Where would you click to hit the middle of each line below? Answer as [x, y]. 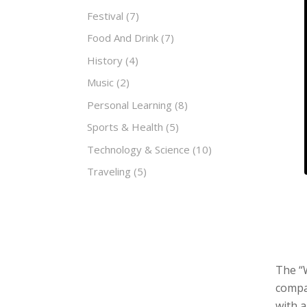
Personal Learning [130, 105]
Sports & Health [125, 127]
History [105, 60]
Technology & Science [138, 149]
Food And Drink [123, 38]
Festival [105, 15]
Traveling [109, 171]
